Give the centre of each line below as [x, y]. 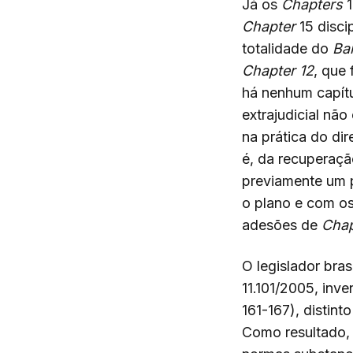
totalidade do [287, 48]
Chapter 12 [278, 71]
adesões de [282, 225]
